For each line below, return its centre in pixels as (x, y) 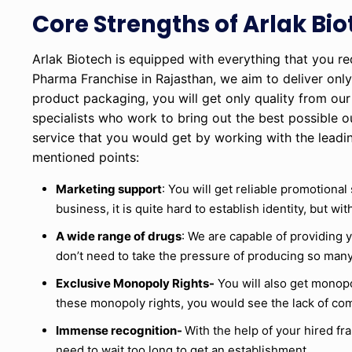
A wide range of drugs (119, 236)
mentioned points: (86, 158)
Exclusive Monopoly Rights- (136, 284)
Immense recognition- (121, 331)
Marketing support (109, 189)
